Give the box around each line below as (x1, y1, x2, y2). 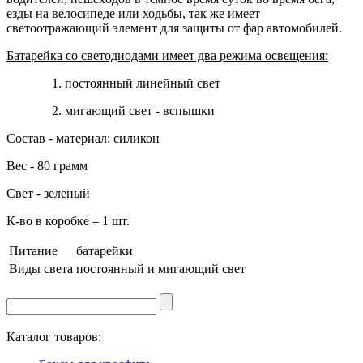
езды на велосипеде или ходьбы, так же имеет (6, 6, 260, 20)
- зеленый (33, 186, 90, 200)
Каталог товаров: (6, 329, 101, 344)
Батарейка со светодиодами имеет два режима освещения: (6, 48, 328, 62)
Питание (9, 243, 58, 258)
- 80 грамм (27, 158, 88, 173)
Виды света (9, 261, 73, 275)
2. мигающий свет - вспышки (6, 103, 215, 117)
